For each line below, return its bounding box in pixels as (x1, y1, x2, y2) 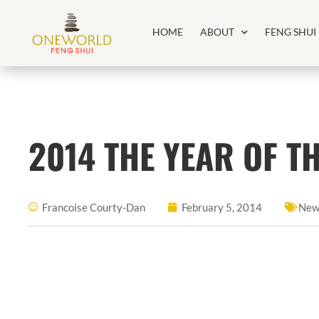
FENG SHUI (265, 26, 317, 38)
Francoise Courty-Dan (42, 201, 145, 214)
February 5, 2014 (182, 201, 262, 214)
